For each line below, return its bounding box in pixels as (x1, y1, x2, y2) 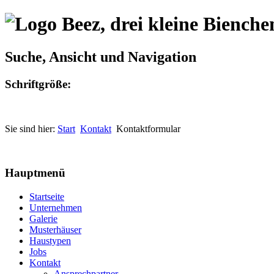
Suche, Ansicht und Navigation (5, 48, 196, 65)
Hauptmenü (5, 166, 65, 180)
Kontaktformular (114, 123, 180, 134)
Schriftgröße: (5, 77, 71, 91)
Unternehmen (29, 202, 82, 213)
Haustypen (29, 235, 71, 246)
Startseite (29, 191, 64, 202)
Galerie (29, 213, 57, 224)
